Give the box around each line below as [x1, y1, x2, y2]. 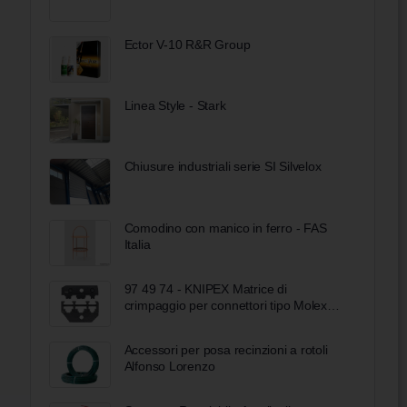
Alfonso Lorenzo [124, 359, 215, 374]
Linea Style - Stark [124, 98, 226, 114]
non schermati [124, 313, 203, 329]
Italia [124, 236, 151, 252]
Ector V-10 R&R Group [124, 37, 251, 53]
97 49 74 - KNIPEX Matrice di [124, 281, 287, 296]
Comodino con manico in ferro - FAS [124, 220, 327, 235]
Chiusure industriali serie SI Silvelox [124, 159, 322, 174]
